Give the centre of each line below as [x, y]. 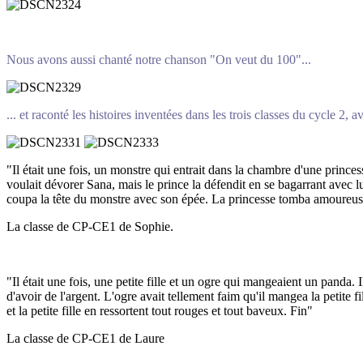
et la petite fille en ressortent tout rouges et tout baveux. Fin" [160, 310]
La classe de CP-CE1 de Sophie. [90, 226]
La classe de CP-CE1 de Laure [85, 338]
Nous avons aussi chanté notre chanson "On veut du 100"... [159, 59]
